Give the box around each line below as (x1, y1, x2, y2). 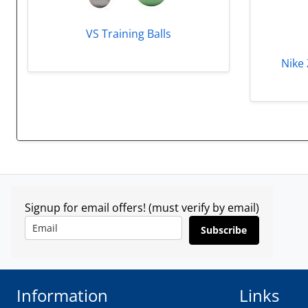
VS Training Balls (85, 25, 171, 41)
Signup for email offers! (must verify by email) (25, 199, 259, 215)
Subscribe (201, 223, 247, 236)
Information (16, 283, 108, 307)
